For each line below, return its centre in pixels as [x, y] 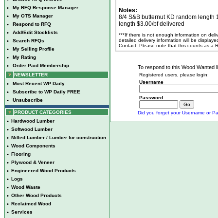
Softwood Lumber [32, 129]
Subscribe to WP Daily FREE [46, 92]
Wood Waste [26, 187]
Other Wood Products [36, 195]
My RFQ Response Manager [45, 8]
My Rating [24, 57]
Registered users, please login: [174, 75]
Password [151, 98]
